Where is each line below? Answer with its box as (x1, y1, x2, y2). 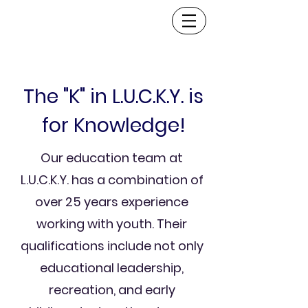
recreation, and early (48, 281, 175, 298)
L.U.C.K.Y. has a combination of (20, 171, 203, 188)
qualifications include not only (20, 237, 203, 254)
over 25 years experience (35, 193, 188, 210)
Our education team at (41, 149, 183, 166)
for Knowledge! (41, 112, 186, 139)
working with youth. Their (36, 215, 187, 232)
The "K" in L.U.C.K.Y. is (23, 83, 203, 110)
